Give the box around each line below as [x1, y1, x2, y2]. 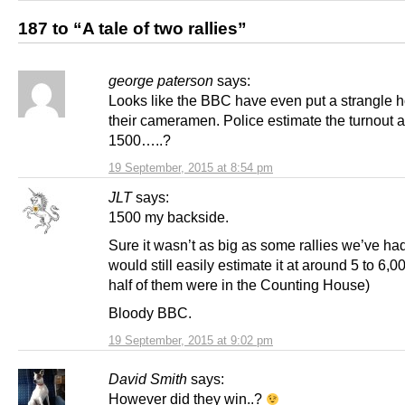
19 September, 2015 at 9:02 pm [108, 334, 273, 348]
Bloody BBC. [108, 305, 192, 322]
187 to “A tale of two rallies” [18, 18, 247, 38]
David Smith [108, 371, 187, 388]
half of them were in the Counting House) [108, 276, 370, 293]
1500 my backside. [108, 208, 229, 225]
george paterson [108, 71, 213, 89]
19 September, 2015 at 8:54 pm [108, 160, 273, 174]
